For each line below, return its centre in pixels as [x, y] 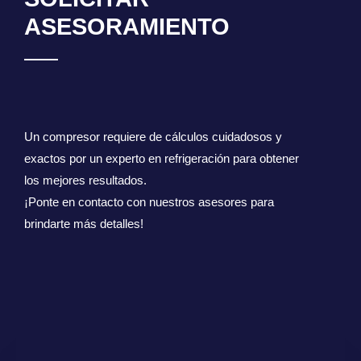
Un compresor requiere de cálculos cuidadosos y [153, 137]
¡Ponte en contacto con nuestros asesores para [149, 202]
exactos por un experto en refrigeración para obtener [162, 158]
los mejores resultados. [85, 180]
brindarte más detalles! [84, 224]
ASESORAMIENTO [127, 26]
